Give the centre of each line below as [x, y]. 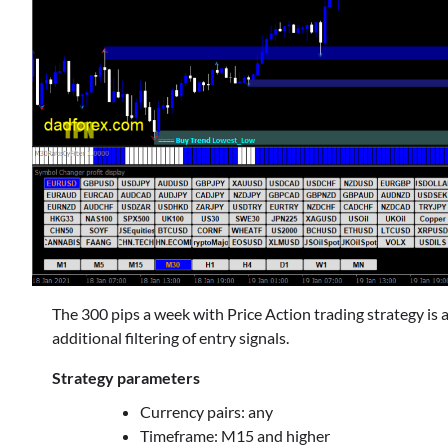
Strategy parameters [126, 378]
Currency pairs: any [206, 412]
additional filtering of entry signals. [170, 338]
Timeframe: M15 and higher [235, 436]
